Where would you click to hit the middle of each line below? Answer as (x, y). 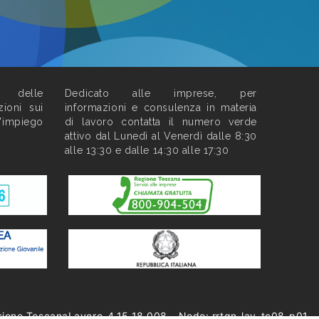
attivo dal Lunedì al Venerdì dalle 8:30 (161, 136)
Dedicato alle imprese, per (161, 94)
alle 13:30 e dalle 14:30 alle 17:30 (147, 151)
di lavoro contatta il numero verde (161, 122)
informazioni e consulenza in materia (161, 108)
